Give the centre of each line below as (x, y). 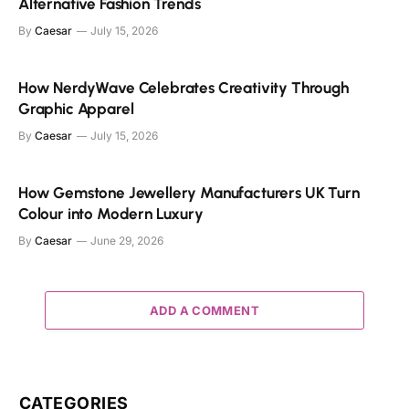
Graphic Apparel (76, 108)
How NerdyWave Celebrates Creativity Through (184, 87)
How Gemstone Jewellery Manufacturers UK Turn (189, 192)
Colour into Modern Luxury (111, 213)
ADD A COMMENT (204, 310)
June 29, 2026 (127, 240)
